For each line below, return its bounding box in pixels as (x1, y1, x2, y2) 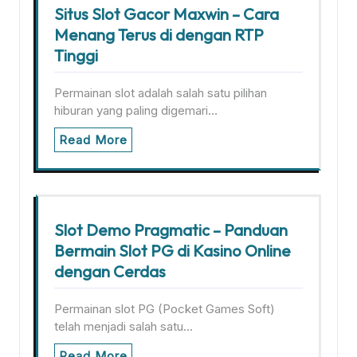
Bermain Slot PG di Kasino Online (54, 241, 291, 261)
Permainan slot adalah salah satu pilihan (54, 85, 267, 100)
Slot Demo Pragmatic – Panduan (54, 220, 288, 240)
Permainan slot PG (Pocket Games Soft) (54, 301, 275, 316)
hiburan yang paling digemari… (54, 103, 218, 118)
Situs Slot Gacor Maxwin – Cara (54, 4, 279, 24)
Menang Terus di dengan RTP (54, 25, 264, 45)
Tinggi (54, 45, 98, 65)
